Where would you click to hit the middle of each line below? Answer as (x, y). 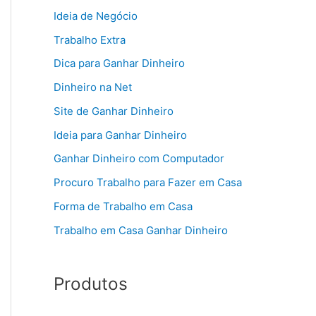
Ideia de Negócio (96, 16)
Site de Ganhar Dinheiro (114, 111)
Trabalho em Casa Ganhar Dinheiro (141, 230)
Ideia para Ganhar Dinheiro (120, 135)
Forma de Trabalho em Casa (123, 206)
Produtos (91, 283)
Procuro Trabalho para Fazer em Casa (148, 183)
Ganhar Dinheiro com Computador (139, 159)
